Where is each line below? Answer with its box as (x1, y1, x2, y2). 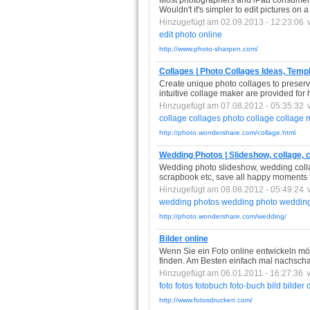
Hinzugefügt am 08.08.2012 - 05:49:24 (158, 185, 304, 194)
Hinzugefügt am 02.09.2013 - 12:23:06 (158, 17, 304, 27)
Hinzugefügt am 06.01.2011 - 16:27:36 (158, 268, 303, 278)
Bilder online (158, 234, 208, 244)
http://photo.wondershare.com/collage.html (158, 129, 295, 136)
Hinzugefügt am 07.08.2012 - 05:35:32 (158, 101, 304, 111)
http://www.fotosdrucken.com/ (158, 296, 253, 304)
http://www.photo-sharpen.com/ (158, 45, 258, 53)
